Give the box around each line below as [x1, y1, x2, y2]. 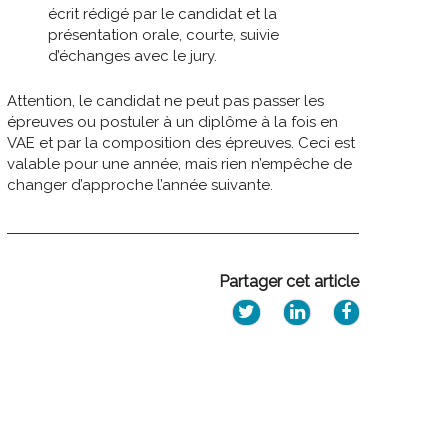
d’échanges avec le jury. [48, 46, 218, 65]
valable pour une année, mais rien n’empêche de [7, 154, 353, 173]
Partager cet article [218, 271, 359, 291]
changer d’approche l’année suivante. [7, 175, 274, 194]
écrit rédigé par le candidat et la [48, 4, 278, 23]
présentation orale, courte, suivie [48, 25, 280, 44]
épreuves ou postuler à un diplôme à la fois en [7, 112, 339, 131]
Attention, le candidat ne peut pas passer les [7, 91, 325, 110]
